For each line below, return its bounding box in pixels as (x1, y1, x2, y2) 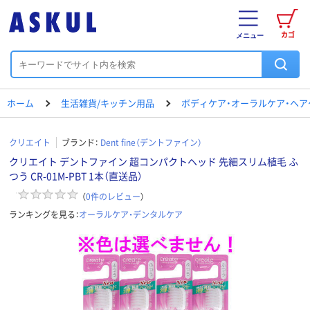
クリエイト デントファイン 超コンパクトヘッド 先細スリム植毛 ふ (9, 154, 298, 168)
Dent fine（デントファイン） (100, 136, 202, 148)
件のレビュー (91, 190, 140, 202)
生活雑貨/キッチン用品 (61, 96, 154, 109)
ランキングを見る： (9, 208, 79, 220)
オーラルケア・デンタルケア (79, 208, 183, 220)
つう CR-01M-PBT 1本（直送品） (9, 169, 143, 183)
